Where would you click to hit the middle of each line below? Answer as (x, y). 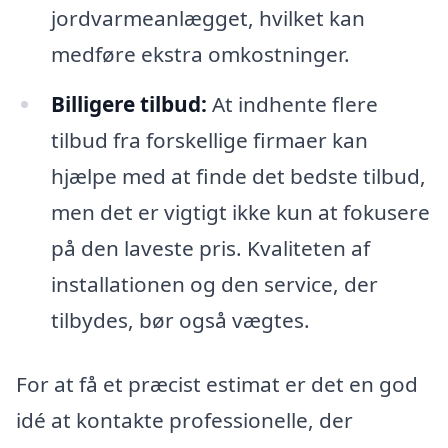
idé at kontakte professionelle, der (184, 419)
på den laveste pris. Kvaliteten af (210, 247)
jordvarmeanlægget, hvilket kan (207, 18)
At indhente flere (292, 103)
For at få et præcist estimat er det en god (217, 383)
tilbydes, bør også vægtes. (180, 319)
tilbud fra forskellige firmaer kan (209, 139)
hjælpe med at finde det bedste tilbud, (238, 175)
